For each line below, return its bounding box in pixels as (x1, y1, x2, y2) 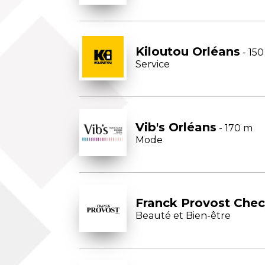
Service (135, 58, 170, 70)
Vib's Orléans (135, 119, 217, 134)
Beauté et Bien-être (135, 209, 231, 221)
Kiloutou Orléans (135, 44, 241, 59)
